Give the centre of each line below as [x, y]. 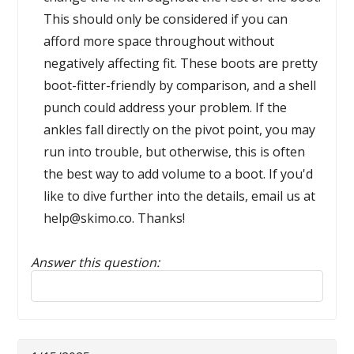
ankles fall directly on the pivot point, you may [180, 130]
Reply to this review [88, 277]
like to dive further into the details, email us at [180, 196]
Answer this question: [96, 262]
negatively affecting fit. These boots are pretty [181, 63]
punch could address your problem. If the [166, 107]
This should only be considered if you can [166, 19]
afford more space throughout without [159, 41]
